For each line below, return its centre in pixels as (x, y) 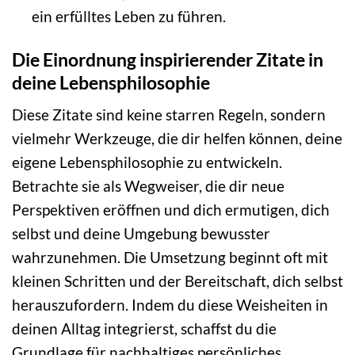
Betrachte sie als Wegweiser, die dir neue (148, 186)
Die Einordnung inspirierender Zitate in (168, 59)
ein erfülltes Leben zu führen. (128, 16)
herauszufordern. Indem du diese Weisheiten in (170, 305)
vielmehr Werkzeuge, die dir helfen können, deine (177, 139)
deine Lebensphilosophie (111, 82)
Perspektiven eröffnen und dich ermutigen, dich (171, 210)
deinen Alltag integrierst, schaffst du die (144, 329)
